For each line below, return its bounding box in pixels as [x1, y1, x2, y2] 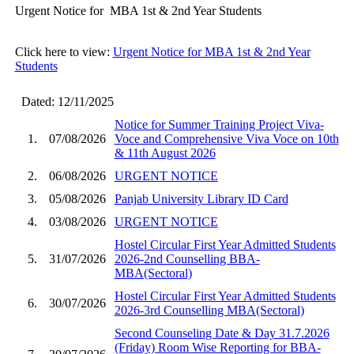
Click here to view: [14, 44, 113, 58]
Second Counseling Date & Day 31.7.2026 [114, 326, 330, 340]
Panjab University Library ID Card [114, 191, 288, 205]
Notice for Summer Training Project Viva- [114, 117, 324, 131]
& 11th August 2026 [114, 145, 216, 160]
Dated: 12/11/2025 [14, 94, 114, 108]
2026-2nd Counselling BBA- [114, 251, 260, 265]
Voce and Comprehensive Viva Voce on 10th [114, 131, 339, 145]
